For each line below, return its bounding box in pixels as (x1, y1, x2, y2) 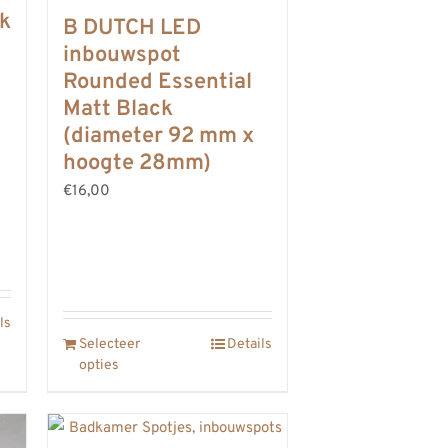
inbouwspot (63, 41, 181, 69)
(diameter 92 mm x (63, 122, 254, 150)
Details (227, 335, 272, 353)
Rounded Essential (63, 68, 252, 96)
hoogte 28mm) (63, 149, 211, 177)
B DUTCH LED (63, 14, 201, 42)
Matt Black (63, 95, 173, 123)
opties (79, 356, 119, 374)
